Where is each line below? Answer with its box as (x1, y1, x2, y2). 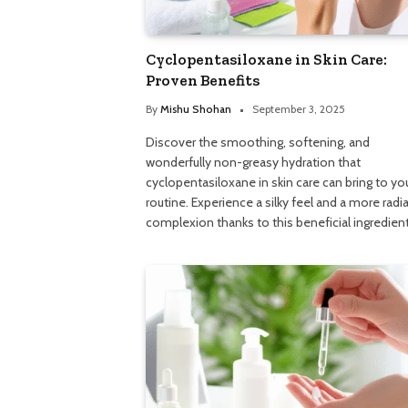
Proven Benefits (146, 70, 260, 89)
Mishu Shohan (160, 101, 231, 116)
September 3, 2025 (252, 101, 345, 116)
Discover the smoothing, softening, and (146, 133, 370, 150)
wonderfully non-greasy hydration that (146, 153, 361, 170)
